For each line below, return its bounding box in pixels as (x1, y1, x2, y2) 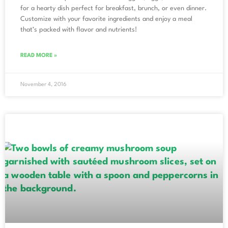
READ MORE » (20, 52, 57, 59)
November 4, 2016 (20, 81, 67, 88)
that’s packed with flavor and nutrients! (20, 26, 137, 33)
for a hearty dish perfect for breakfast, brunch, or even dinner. (20, 5, 207, 12)
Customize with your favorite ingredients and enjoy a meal (20, 15, 192, 22)
